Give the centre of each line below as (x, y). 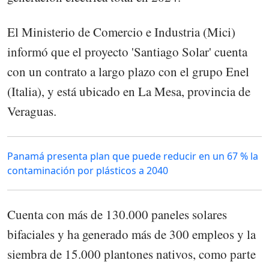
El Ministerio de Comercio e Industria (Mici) (121, 32)
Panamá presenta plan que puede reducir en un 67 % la (133, 156)
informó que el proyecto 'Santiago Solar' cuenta (127, 52)
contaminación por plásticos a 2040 (88, 171)
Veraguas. (32, 111)
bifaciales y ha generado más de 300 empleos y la (131, 234)
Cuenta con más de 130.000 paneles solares (117, 215)
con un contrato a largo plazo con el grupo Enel (128, 72)
